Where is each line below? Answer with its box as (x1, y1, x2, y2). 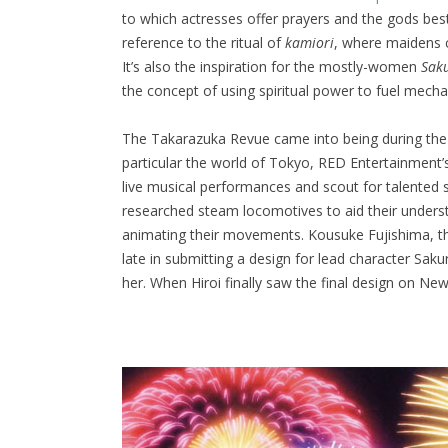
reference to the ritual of (122, 33, 285, 53)
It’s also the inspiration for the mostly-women (122, 57, 421, 77)
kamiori (285, 33, 334, 53)
